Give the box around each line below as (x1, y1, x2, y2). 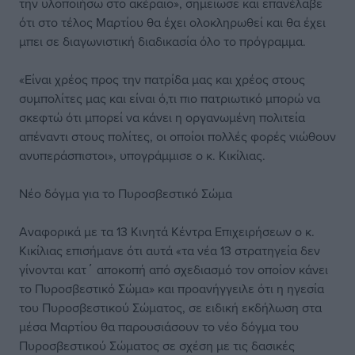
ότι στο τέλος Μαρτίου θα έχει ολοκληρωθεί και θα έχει (19, 13, 326, 31)
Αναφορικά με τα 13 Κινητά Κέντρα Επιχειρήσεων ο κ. (19, 223, 315, 240)
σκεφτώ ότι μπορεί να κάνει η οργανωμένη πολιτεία (19, 109, 305, 126)
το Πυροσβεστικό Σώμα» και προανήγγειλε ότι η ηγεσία (19, 280, 324, 297)
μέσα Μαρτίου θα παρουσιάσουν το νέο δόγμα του (19, 318, 299, 335)
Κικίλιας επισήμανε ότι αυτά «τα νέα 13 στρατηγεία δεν (19, 242, 320, 259)
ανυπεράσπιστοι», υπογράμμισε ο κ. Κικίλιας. (19, 147, 265, 164)
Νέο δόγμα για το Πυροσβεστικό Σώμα (19, 185, 232, 202)
